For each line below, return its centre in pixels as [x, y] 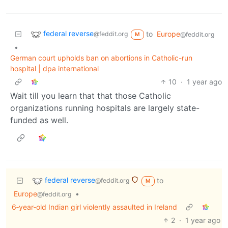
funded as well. [39, 120]
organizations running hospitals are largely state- [105, 108]
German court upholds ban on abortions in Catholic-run [101, 58]
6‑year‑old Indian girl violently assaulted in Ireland [94, 207]
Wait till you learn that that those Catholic [91, 95]
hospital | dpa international [54, 68]
